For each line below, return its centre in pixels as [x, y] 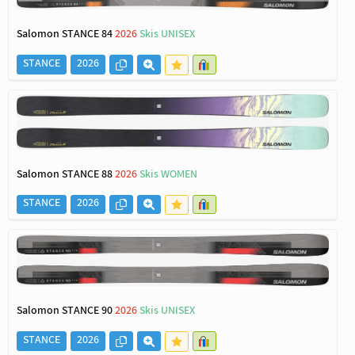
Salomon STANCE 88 [66, 175]
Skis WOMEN [168, 175]
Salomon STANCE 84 [66, 36]
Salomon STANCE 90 [66, 312]
